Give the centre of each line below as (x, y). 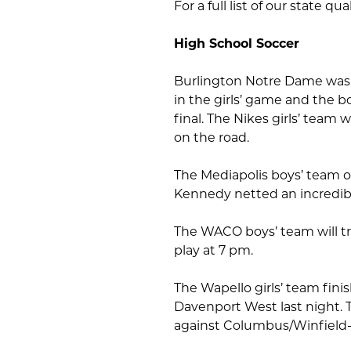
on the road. (212, 138)
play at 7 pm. (213, 250)
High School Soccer (237, 43)
